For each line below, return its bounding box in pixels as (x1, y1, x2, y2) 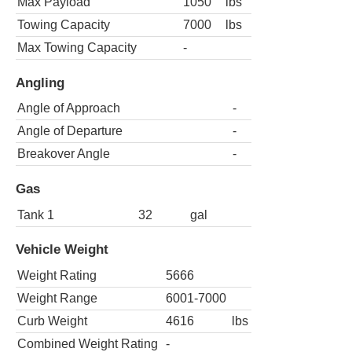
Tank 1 (17, 207, 54, 222)
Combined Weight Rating (17, 336, 158, 350)
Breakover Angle (17, 147, 110, 161)
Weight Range (17, 291, 97, 305)
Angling (16, 74, 64, 90)
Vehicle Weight (16, 241, 108, 258)
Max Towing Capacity (17, 41, 137, 55)
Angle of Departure (17, 124, 123, 138)
